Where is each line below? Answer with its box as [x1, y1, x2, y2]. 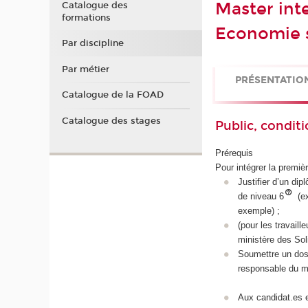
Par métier [61, 63, 109, 75]
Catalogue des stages [61, 115, 161, 126]
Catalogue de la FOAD [61, 89, 164, 101]
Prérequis [215, 147, 254, 158]
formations [61, 12, 111, 23]
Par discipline [61, 38, 124, 49]
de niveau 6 [237, 190, 284, 201]
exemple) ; [237, 205, 280, 216]
